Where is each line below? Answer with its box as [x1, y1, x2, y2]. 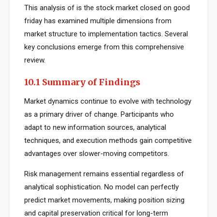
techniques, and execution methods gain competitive [24, 136, 192, 145]
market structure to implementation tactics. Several [24, 30, 188, 38]
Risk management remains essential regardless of [24, 170, 184, 178]
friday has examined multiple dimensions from [24, 16, 171, 25]
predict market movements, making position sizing [24, 196, 185, 204]
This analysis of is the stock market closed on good [24, 3, 190, 12]
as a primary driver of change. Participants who [24, 110, 174, 119]
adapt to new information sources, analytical [24, 123, 166, 132]
